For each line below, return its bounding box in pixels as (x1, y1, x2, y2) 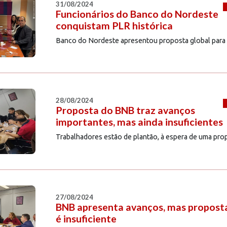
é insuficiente (55, 212, 117, 224)
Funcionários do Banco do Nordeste (55, 8, 218, 20)
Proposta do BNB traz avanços (55, 104, 195, 117)
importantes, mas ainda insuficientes (55, 116, 223, 128)
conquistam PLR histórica (55, 19, 173, 31)
